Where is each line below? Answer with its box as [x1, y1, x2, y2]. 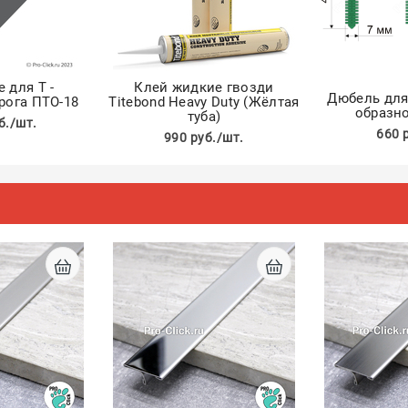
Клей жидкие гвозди [134, 79, 274, 96]
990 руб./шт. [163, 130, 244, 145]
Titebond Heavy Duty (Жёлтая [108, 94, 300, 110]
